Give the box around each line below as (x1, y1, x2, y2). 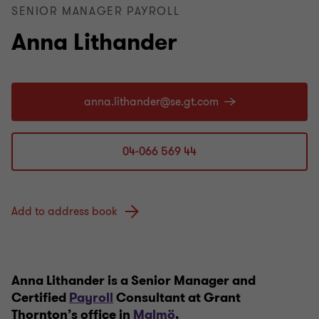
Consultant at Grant (113, 289, 241, 307)
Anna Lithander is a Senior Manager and (11, 272, 256, 290)
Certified (11, 289, 69, 307)
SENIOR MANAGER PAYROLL (11, 4, 180, 19)
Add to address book (11, 204, 117, 220)
